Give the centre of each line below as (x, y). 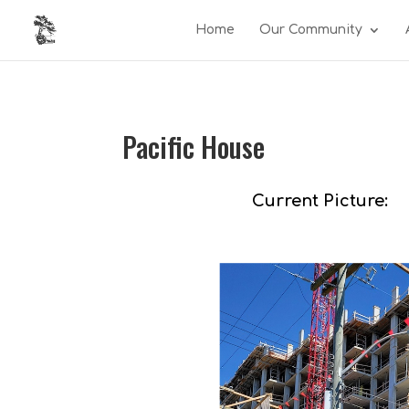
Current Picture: (320, 200)
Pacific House (194, 146)
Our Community (311, 30)
